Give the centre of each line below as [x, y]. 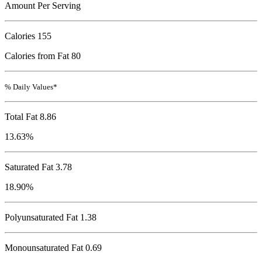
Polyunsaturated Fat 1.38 [51, 218]
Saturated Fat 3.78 [38, 167]
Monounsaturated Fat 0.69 [53, 248]
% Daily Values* [31, 87]
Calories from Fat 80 [43, 56]
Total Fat [21, 117]
